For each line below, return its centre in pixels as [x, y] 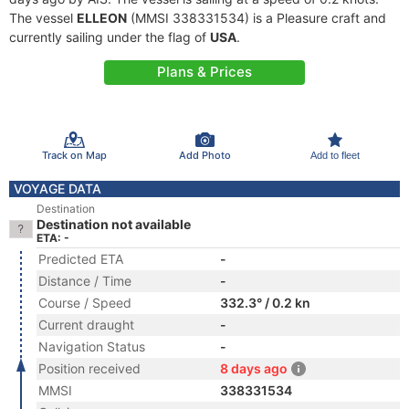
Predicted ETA [81, 259]
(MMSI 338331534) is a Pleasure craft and [257, 18]
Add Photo [204, 155]
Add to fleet [335, 155]
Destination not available [114, 224]
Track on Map [74, 155]
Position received [89, 368]
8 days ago [254, 368]
